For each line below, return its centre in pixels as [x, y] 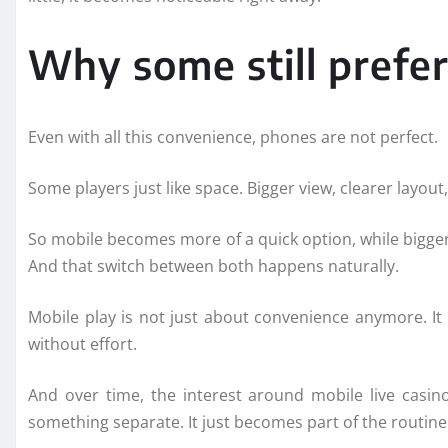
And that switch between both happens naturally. [213, 265]
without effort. [82, 343]
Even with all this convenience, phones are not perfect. [233, 136]
